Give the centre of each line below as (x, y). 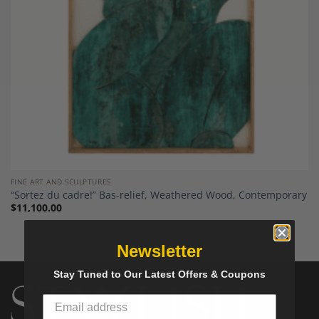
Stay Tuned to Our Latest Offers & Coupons (159, 274)
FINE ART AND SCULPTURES (61, 182)
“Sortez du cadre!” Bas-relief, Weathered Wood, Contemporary (158, 194)
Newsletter (159, 251)
